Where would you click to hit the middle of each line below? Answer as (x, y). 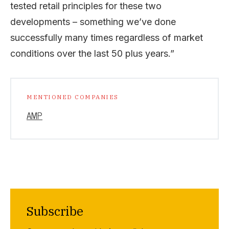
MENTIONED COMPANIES (73, 97)
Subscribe (55, 211)
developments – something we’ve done (93, 22)
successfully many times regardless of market (107, 38)
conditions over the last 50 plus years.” (92, 53)
